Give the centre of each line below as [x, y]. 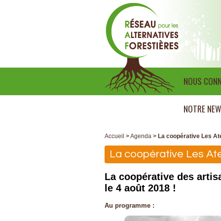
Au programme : [129, 206]
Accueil [114, 136]
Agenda [141, 136]
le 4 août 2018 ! [140, 188]
